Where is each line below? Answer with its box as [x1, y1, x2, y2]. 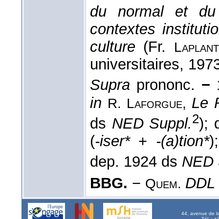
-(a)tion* [155, 132, 209, 150]
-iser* [95, 132, 130, 150]
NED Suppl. [111, 115, 192, 132]
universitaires [90, 56, 179, 73]
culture [90, 38, 135, 56]
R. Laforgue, [108, 95, 192, 111]
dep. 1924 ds [90, 153, 182, 171]
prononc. [130, 76, 202, 94]
